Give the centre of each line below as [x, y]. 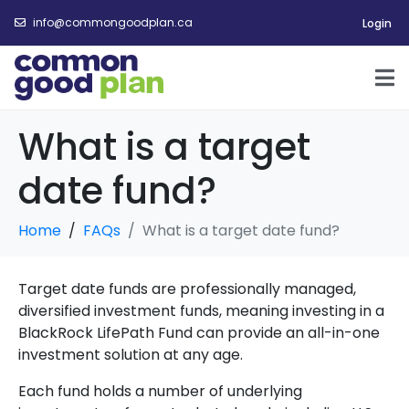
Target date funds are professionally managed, [187, 289]
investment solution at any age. [131, 355]
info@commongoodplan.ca [113, 22]
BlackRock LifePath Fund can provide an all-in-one [199, 333]
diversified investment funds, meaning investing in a [201, 311]
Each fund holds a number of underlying [160, 391]
